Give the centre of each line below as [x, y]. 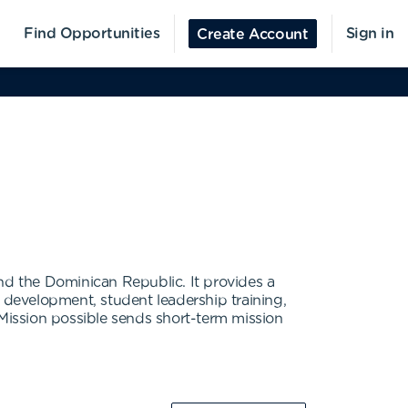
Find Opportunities [92, 34]
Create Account [253, 35]
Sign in [369, 34]
